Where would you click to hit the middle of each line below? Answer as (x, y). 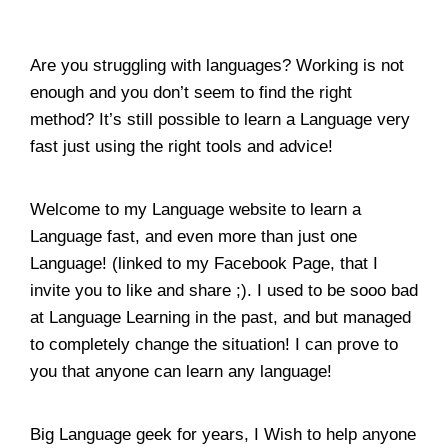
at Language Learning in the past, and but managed (220, 318)
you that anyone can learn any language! (181, 372)
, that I (354, 264)
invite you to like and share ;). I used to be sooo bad (224, 291)
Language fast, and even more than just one (193, 237)
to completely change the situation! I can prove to (214, 345)
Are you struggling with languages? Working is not (217, 66)
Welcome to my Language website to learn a (195, 210)
